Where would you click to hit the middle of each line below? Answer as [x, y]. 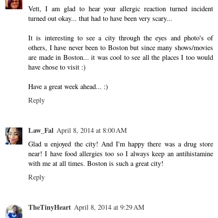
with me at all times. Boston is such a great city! [96, 163]
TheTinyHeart [50, 207]
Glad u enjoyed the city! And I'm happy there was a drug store [121, 144]
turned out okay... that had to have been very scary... [100, 18]
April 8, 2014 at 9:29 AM [109, 207]
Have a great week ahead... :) [68, 86]
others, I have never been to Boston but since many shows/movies [121, 47]
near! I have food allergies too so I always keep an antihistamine [121, 153]
